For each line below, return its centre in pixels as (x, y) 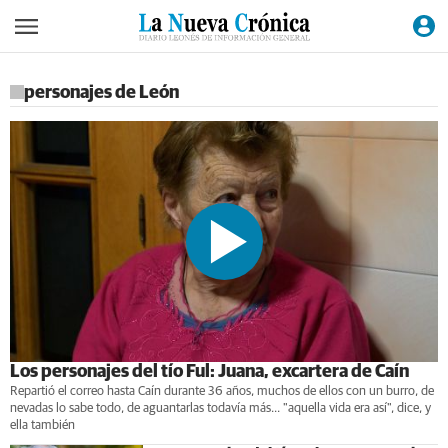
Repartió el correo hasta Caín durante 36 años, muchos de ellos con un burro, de (222, 391)
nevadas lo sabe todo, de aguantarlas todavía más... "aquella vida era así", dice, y (220, 408)
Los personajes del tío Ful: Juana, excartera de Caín (209, 371)
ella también (42, 425)
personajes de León (101, 92)
